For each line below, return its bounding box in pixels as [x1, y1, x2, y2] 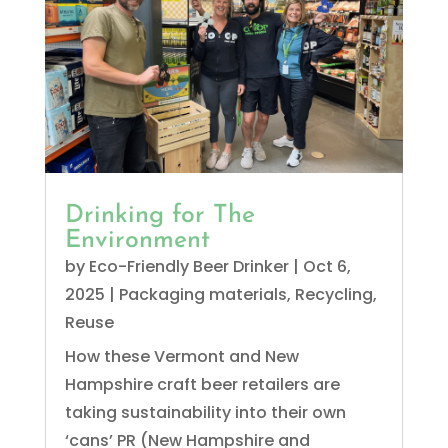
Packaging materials [118, 283, 287, 307]
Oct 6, [302, 255, 351, 279]
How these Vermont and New [64, 345, 299, 369]
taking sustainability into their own [64, 401, 346, 425]
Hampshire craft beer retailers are [64, 373, 340, 397]
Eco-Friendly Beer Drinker [88, 255, 289, 279]
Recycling [294, 283, 373, 307]
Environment [64, 228, 210, 254]
